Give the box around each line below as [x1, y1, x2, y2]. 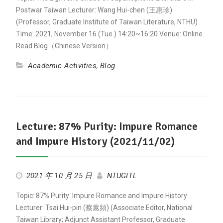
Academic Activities [27, 61, 97, 70]
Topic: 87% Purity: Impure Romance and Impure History [15, 192, 187, 200]
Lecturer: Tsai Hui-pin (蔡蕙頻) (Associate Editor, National [15, 204, 193, 212]
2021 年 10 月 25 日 [26, 171, 93, 180]
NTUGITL [107, 171, 137, 180]
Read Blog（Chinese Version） [15, 42, 112, 50]
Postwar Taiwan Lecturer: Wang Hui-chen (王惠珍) [15, 6, 172, 14]
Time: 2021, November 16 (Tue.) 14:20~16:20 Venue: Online [15, 30, 203, 38]
